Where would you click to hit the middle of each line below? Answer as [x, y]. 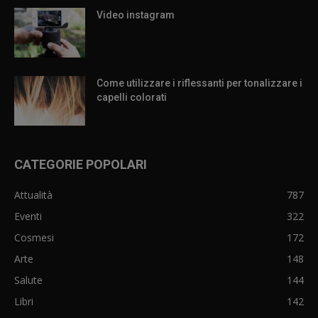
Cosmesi [34, 237]
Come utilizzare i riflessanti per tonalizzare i [199, 83]
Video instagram [136, 15]
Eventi [28, 216]
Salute [28, 280]
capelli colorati [132, 97]
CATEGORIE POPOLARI [81, 164]
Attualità [33, 194]
